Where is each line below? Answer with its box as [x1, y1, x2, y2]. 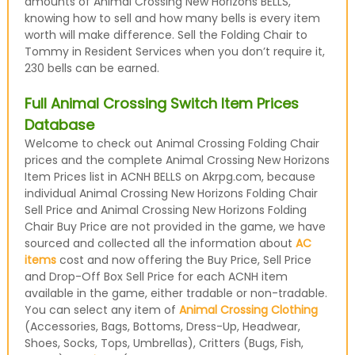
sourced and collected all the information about [24, 235, 296, 251]
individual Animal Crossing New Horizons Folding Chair [24, 185, 318, 201]
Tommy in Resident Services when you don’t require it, [24, 44, 325, 59]
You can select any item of [24, 302, 179, 318]
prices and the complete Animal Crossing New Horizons [24, 152, 330, 168]
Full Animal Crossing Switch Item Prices [24, 94, 299, 113]
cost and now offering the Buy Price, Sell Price [55, 252, 311, 268]
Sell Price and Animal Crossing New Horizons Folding [24, 202, 307, 218]
